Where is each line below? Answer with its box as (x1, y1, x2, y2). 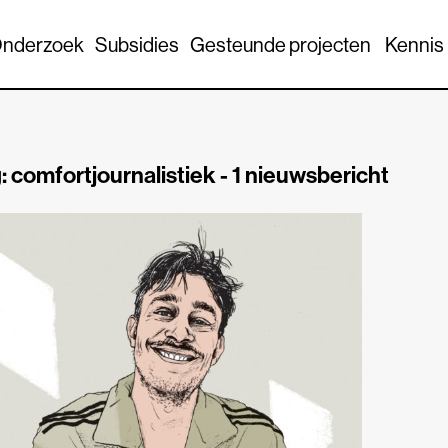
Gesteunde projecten (189, 32, 371, 57)
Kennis (384, 32, 444, 57)
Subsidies (94, 32, 179, 57)
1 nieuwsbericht (232, 159, 389, 189)
